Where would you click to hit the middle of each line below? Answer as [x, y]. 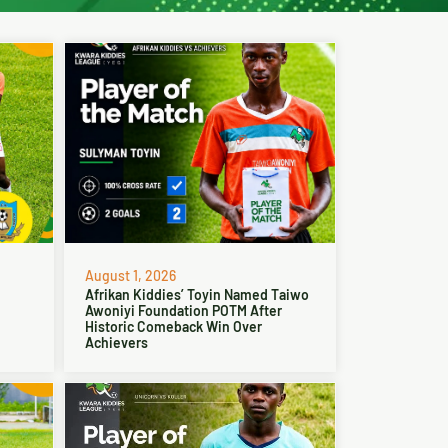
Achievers [116, 342]
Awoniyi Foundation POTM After [183, 310]
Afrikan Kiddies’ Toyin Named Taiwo [196, 294]
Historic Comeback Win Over [173, 326]
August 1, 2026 [130, 275]
